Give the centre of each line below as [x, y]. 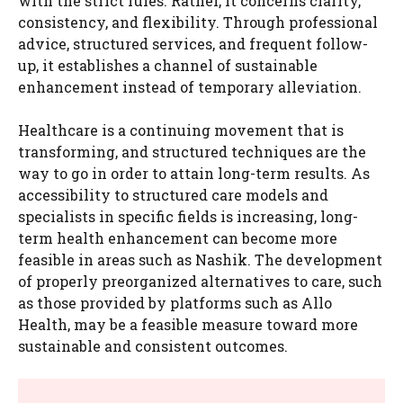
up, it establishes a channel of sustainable [168, 65]
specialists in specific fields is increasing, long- [188, 216]
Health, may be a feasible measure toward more [188, 324]
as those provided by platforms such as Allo [175, 302]
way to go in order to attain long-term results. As [194, 173]
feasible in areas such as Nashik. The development [200, 259]
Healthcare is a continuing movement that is [181, 130]
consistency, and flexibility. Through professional [198, 22]
